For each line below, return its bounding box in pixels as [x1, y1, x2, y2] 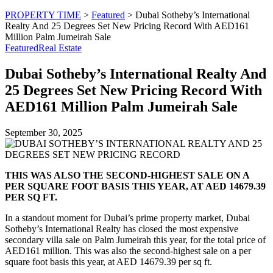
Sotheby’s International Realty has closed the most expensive [5, 223, 238, 234]
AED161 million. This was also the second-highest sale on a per [5, 245, 251, 256]
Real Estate [38, 43, 82, 53]
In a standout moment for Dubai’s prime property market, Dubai [5, 212, 250, 223]
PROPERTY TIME [5, 10, 81, 20]
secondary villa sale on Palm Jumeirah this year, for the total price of [5, 234, 266, 245]
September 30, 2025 [5, 127, 82, 138]
